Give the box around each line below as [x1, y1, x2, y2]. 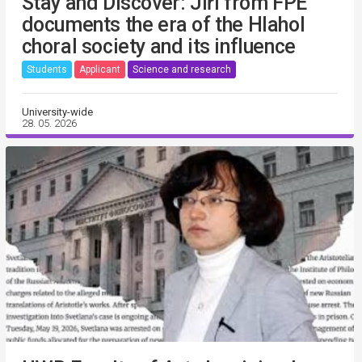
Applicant [78, 64, 120, 76]
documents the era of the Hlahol [21, 12, 305, 36]
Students [26, 64, 67, 76]
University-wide [21, 105, 93, 118]
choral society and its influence [21, 34, 296, 58]
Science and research [132, 64, 231, 76]
